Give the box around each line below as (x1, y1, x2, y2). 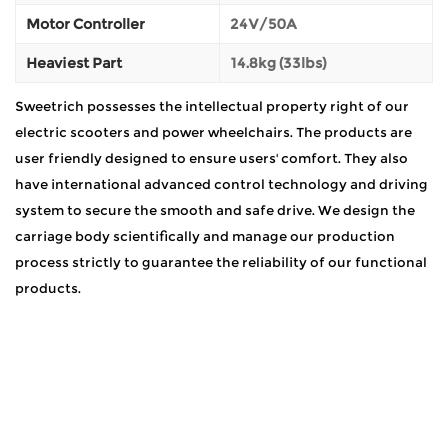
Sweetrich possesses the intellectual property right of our (15, 97, 409, 114)
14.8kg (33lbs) (230, 53, 326, 72)
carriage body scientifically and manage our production (15, 227, 395, 244)
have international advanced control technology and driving (15, 175, 428, 192)
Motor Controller (26, 14, 145, 33)
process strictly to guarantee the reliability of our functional (15, 253, 427, 270)
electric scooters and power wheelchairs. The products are (15, 123, 412, 140)
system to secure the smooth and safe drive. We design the (15, 201, 415, 218)
